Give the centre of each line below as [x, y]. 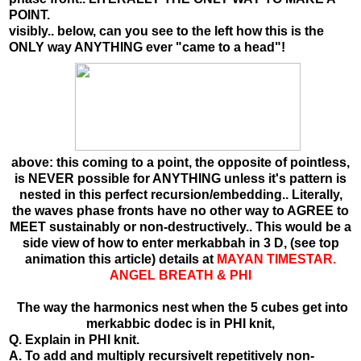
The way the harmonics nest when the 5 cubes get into [180, 307]
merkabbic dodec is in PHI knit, [180, 323]
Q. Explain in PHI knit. [74, 339]
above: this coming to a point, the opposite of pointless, [180, 162]
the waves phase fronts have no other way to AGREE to [180, 210]
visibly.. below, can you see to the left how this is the [166, 31]
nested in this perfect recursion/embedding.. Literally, [180, 194]
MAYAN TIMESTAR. [276, 259]
